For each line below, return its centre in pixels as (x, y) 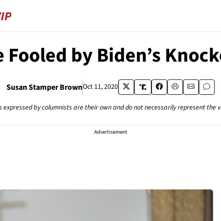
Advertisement (110, 132)
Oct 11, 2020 (101, 87)
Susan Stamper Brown (45, 87)
